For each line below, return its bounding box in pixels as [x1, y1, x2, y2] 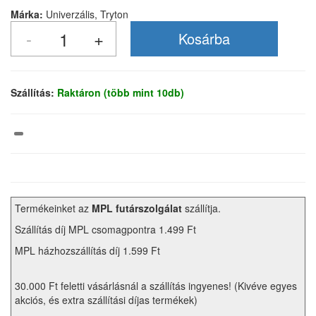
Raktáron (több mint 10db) [57, 85, 184, 99]
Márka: [11, 7, 46, 21]
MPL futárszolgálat [92, 201, 182, 216]
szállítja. [182, 201, 221, 216]
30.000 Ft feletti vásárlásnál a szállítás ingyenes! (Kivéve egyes [15, 279, 297, 293]
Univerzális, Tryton [46, 7, 128, 21]
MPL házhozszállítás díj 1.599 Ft [15, 243, 160, 258]
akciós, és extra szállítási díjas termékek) [15, 293, 197, 308]
